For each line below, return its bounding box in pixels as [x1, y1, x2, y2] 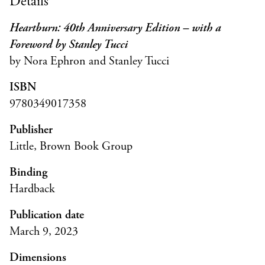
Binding [9, 165, 47, 180]
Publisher [9, 122, 53, 138]
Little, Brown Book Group [9, 139, 132, 154]
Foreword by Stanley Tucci [9, 37, 128, 53]
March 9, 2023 [9, 224, 78, 240]
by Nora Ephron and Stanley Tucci [9, 54, 169, 69]
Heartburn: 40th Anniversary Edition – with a [9, 21, 221, 36]
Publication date [9, 208, 84, 223]
